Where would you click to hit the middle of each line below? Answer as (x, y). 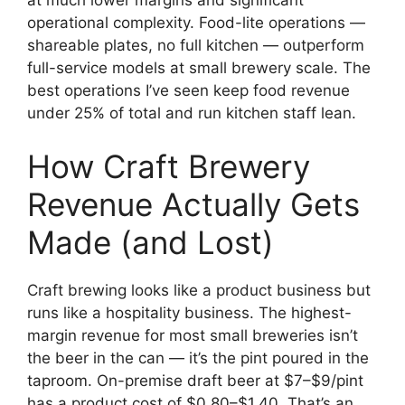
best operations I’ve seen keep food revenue (188, 90)
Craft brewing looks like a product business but (199, 291)
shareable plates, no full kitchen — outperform (196, 45)
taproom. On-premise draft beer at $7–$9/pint (195, 381)
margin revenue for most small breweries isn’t (193, 336)
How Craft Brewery (169, 167)
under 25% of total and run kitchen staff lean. (192, 113)
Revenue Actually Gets (193, 205)
